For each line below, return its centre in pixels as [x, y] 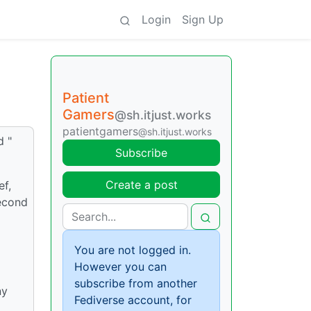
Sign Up [203, 19]
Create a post [141, 185]
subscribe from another [136, 283]
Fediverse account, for [133, 300]
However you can [120, 267]
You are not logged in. [133, 250]
